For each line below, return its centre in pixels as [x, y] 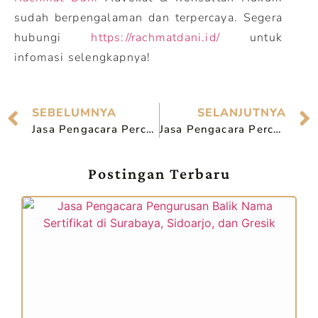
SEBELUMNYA [74, 113]
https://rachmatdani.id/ [155, 38]
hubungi [53, 38]
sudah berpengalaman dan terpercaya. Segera [148, 18]
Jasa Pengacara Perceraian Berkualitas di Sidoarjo [278, 129]
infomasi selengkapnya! [83, 57]
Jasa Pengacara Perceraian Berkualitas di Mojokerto [150, 129]
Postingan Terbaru [159, 174]
